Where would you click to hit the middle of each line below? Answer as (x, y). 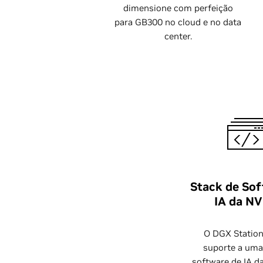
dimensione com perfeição (178, 8)
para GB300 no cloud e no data (178, 22)
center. (178, 36)
